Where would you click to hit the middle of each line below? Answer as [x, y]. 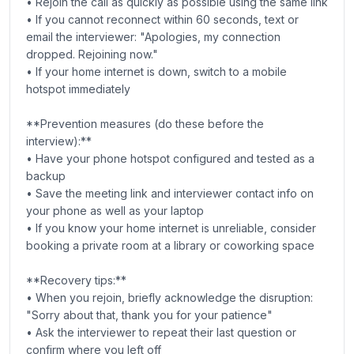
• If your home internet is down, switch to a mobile [156, 72]
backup [46, 176]
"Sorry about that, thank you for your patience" [149, 315]
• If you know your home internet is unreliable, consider [171, 228]
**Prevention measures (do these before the [145, 124]
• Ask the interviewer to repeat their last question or [161, 332]
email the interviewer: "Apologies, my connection [153, 37]
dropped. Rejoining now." [92, 54]
